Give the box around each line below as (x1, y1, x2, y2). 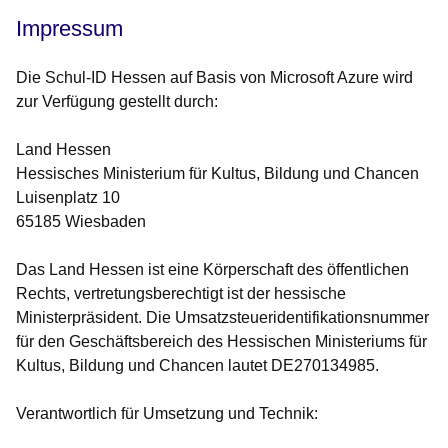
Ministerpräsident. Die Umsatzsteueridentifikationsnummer (16, 309, 429, 327)
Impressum (16, 16, 123, 42)
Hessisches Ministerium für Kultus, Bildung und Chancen (16, 165, 419, 183)
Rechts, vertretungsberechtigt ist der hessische (16, 285, 346, 303)
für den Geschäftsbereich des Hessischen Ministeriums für (16, 333, 427, 351)
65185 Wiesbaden (16, 213, 146, 231)
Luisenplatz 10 (16, 189, 120, 207)
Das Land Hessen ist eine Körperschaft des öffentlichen (16, 261, 409, 279)
